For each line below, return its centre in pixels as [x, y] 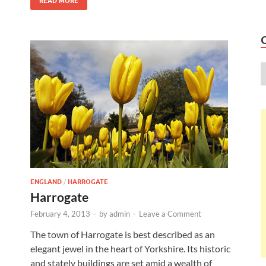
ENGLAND [46, 182]
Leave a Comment [170, 214]
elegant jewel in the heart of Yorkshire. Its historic [130, 249]
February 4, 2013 [60, 214]
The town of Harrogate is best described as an [123, 235]
